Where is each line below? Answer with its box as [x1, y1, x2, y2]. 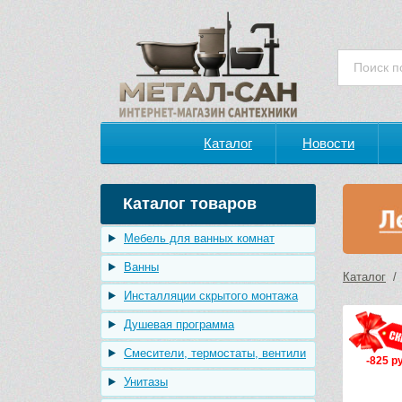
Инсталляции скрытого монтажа [124, 289, 298, 302]
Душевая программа [124, 318, 234, 331]
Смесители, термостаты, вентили [124, 346, 306, 360]
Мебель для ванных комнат [124, 232, 275, 245]
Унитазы [124, 375, 168, 389]
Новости [302, 135, 354, 151]
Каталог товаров [123, 195, 257, 213]
